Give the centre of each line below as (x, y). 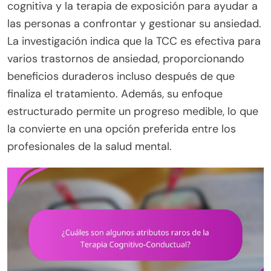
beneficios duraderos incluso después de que (121, 77)
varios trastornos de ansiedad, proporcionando (126, 59)
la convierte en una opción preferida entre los (122, 129)
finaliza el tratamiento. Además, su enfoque (115, 94)
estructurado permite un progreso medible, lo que (133, 112)
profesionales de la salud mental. (90, 147)
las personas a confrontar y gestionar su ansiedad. (134, 24)
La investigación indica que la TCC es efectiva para (134, 41)
